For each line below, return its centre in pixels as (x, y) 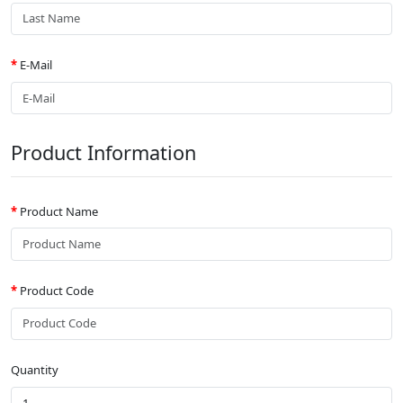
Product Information (103, 153)
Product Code (57, 291)
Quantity (35, 370)
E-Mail (36, 65)
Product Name (59, 211)
